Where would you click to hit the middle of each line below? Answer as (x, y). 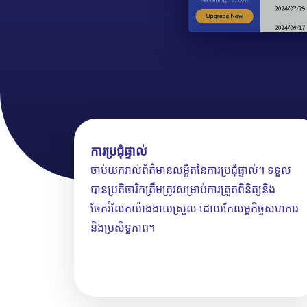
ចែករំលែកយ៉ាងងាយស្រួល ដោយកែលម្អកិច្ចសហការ (195, 208)
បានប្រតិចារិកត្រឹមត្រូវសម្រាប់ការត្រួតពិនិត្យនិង (183, 189)
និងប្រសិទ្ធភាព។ (123, 227)
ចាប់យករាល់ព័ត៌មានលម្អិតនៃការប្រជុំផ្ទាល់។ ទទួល (191, 170)
